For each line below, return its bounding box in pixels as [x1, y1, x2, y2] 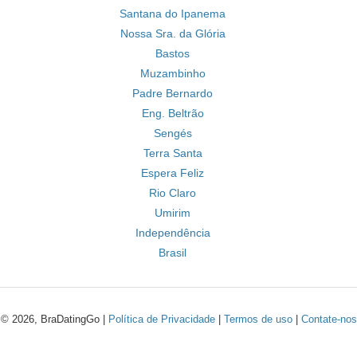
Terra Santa [143, 147, 202, 159]
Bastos [155, 47, 190, 60]
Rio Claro [149, 186, 196, 199]
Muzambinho [139, 67, 206, 80]
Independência [135, 226, 210, 239]
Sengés [153, 127, 192, 139]
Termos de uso [223, 313, 292, 325]
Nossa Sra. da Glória [120, 27, 226, 40]
